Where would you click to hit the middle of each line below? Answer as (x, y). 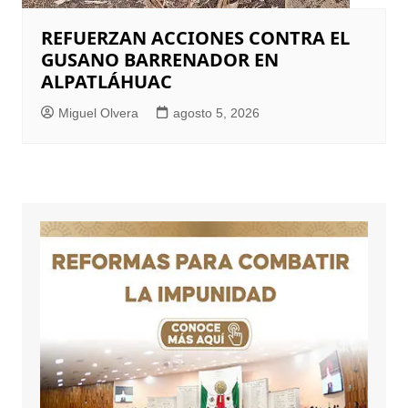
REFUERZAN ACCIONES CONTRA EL (195, 38)
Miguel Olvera (98, 113)
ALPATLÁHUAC (106, 82)
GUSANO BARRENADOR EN (159, 60)
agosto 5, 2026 (216, 113)
